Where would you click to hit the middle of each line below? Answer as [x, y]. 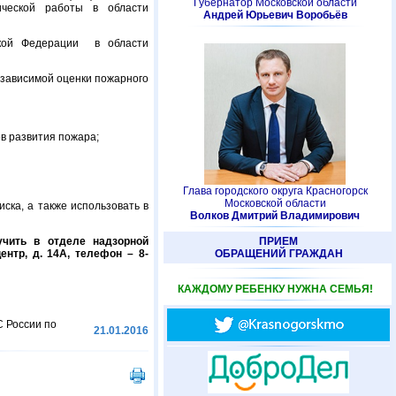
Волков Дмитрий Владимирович [275, 216]
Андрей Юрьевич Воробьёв [275, 15]
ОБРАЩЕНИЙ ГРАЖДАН [278, 254]
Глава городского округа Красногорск [275, 191]
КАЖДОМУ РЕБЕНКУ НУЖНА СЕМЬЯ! [275, 289]
